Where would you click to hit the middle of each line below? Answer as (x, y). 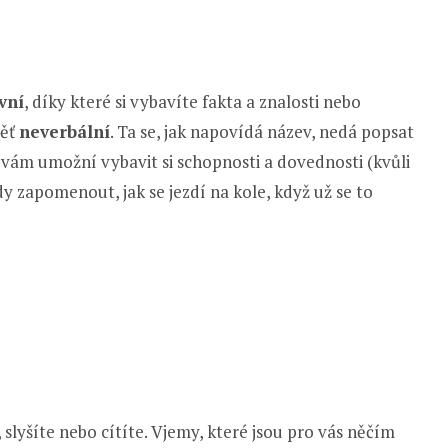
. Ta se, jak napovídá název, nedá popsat (262, 131)
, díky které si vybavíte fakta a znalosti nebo (192, 101)
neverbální (64, 131)
